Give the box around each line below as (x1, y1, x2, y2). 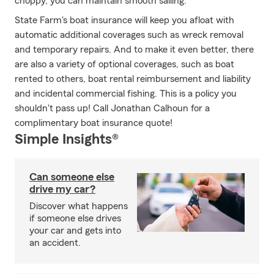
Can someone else (29, 171, 114, 182)
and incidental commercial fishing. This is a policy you (15, 89, 237, 98)
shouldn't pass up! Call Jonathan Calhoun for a (15, 103, 210, 113)
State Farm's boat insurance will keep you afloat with (15, 15, 234, 25)
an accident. (29, 238, 81, 248)
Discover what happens (29, 201, 128, 211)
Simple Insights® (15, 132, 119, 147)
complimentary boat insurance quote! (15, 118, 172, 128)
